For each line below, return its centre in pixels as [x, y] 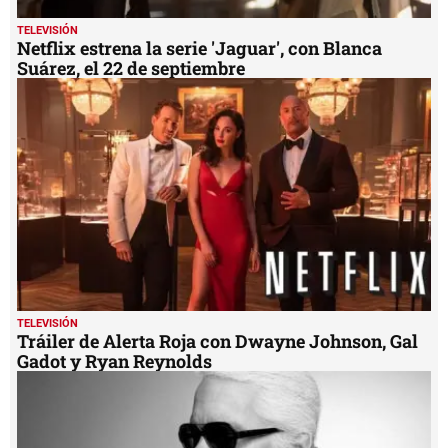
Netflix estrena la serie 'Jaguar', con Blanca [199, 48]
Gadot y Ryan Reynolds [114, 361]
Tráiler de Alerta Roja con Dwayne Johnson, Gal [217, 341]
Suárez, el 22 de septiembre [131, 68]
